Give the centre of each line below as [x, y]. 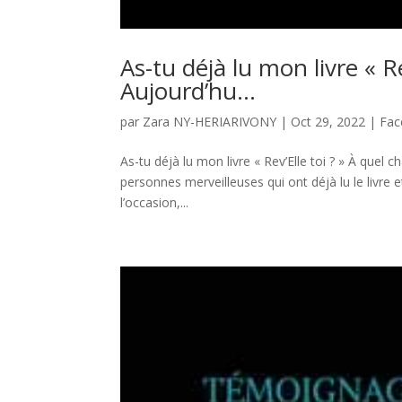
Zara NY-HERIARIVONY [210, 122]
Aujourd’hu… [188, 91]
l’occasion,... [155, 203]
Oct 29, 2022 [328, 122]
